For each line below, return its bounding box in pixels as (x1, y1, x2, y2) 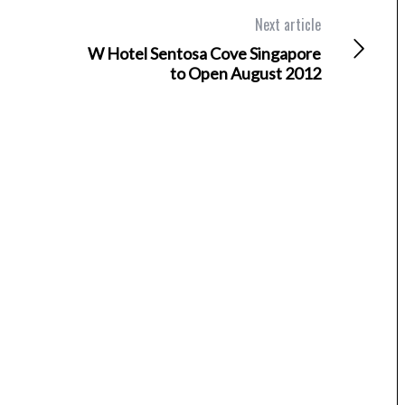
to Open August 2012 (170, 63, 322, 83)
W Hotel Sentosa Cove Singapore (88, 43, 322, 63)
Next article (255, 14, 322, 35)
